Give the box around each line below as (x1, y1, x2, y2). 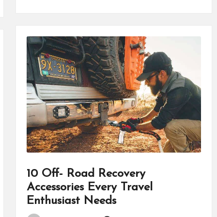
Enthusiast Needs (26, 195, 116, 207)
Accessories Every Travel (26, 182, 153, 194)
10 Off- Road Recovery (26, 168, 145, 180)
